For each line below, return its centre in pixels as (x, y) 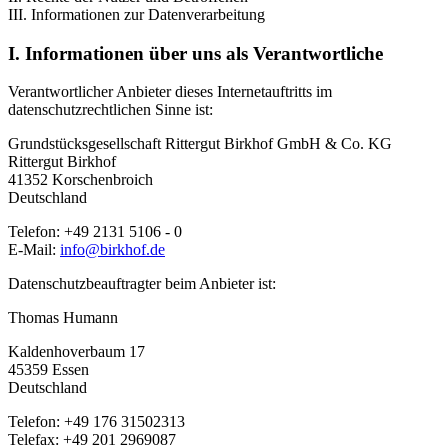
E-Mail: (34, 250)
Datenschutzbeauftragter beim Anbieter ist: (142, 284)
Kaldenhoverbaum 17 (76, 352)
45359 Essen (48, 370)
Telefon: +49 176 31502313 (96, 422)
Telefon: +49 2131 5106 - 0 (95, 232)
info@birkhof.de (112, 250)
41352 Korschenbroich (80, 180)
